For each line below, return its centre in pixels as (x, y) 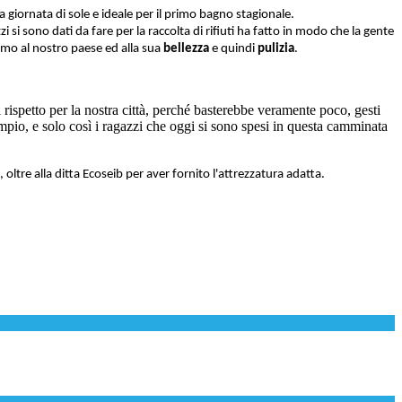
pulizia (276, 48)
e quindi (233, 48)
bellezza (186, 48)
